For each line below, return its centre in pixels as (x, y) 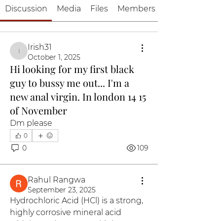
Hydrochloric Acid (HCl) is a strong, (76, 201)
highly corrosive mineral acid (66, 212)
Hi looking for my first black (72, 69)
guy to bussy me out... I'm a (70, 83)
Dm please (32, 123)
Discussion (26, 9)
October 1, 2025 (54, 57)
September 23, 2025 (62, 190)
